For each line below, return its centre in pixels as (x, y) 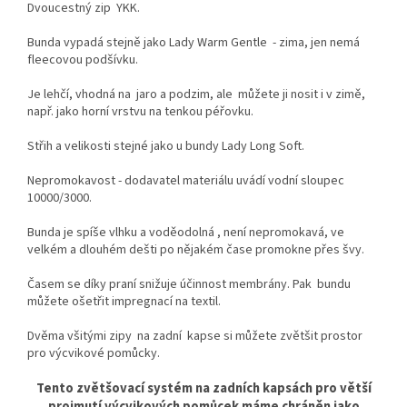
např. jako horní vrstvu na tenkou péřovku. (140, 112)
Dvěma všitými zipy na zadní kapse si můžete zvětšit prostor (195, 337)
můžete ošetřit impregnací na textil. (124, 302)
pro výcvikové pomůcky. (94, 354)
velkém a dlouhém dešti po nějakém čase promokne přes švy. (196, 250)
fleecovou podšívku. (83, 60)
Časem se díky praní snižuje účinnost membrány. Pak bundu (189, 285)
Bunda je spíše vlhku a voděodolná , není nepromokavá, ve (186, 233)
